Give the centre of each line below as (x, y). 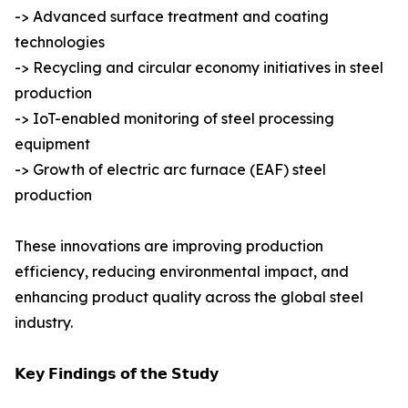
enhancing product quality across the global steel (189, 297)
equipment (52, 144)
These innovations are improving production (169, 246)
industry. (44, 323)
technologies (60, 42)
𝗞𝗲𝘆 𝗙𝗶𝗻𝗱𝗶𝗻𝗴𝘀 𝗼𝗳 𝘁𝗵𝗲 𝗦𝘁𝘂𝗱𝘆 (117, 374)
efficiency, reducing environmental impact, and (182, 272)
